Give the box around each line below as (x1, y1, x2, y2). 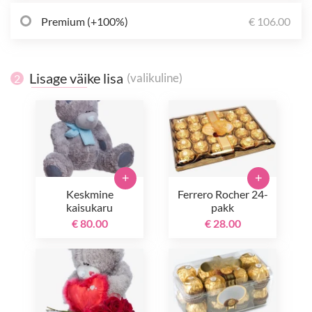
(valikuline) (127, 71, 182, 85)
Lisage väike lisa (29, 70, 123, 86)
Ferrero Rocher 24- (177, 187, 268, 201)
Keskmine (65, 187, 114, 201)
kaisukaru (66, 201, 113, 214)
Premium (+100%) (41, 14, 128, 28)
